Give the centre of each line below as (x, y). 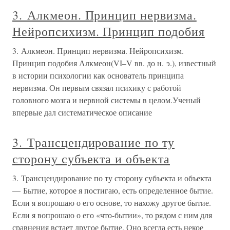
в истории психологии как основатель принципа (98, 75)
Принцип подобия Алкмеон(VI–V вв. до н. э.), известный (114, 63)
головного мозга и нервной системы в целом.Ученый (107, 100)
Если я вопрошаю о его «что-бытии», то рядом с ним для (112, 215)
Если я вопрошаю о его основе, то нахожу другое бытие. (112, 203)
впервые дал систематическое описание (82, 112)
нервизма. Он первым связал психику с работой (97, 88)
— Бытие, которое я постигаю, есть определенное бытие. (113, 190)
